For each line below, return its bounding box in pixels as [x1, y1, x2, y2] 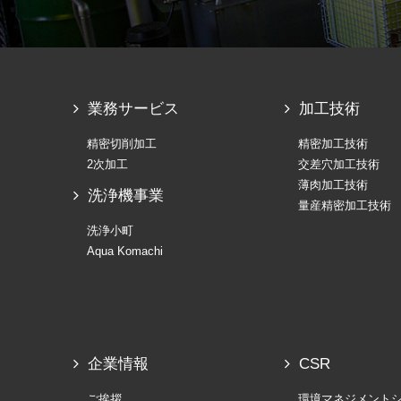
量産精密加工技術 [298, 199, 391, 212]
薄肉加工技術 [298, 178, 368, 192]
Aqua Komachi [87, 244, 163, 258]
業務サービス [88, 100, 179, 117]
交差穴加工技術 [298, 158, 380, 171]
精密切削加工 [87, 137, 157, 150]
